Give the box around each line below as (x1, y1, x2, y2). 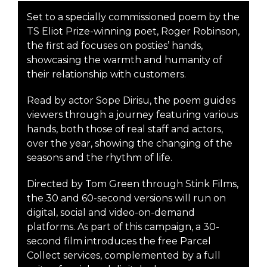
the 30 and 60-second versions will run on (27, 193, 226, 204)
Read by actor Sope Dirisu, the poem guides (27, 95, 235, 106)
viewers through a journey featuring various (27, 109, 238, 120)
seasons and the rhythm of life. (27, 152, 172, 163)
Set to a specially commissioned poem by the (27, 11, 240, 23)
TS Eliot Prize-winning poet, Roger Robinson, (27, 26, 240, 37)
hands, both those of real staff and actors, (27, 123, 223, 135)
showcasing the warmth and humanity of (27, 54, 222, 66)
